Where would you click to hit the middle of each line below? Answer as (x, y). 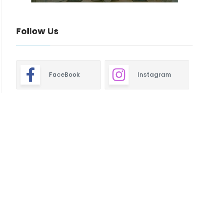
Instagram (154, 75)
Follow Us (38, 31)
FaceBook (65, 75)
